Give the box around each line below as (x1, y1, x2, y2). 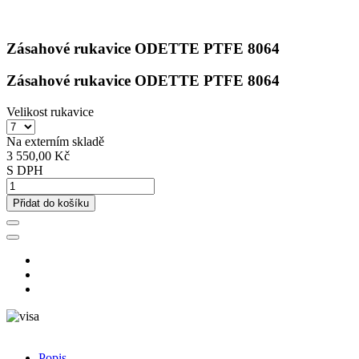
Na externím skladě (6, 135, 104, 149)
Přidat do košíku (13, 197, 89, 210)
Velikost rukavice (6, 105, 94, 119)
